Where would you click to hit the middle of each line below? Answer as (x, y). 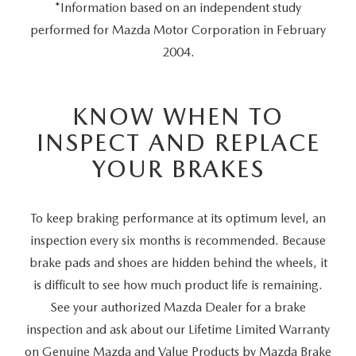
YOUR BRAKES (178, 169)
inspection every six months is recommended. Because (178, 241)
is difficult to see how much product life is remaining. (178, 285)
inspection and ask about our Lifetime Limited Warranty (178, 330)
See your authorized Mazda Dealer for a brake (178, 308)
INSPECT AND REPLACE (178, 143)
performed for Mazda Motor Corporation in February (178, 30)
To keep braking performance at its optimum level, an (178, 219)
